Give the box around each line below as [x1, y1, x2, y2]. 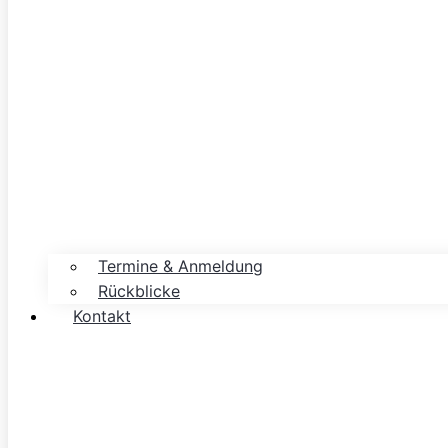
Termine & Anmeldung [98, 256, 263, 276]
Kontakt [73, 306, 131, 326]
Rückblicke [98, 281, 180, 301]
